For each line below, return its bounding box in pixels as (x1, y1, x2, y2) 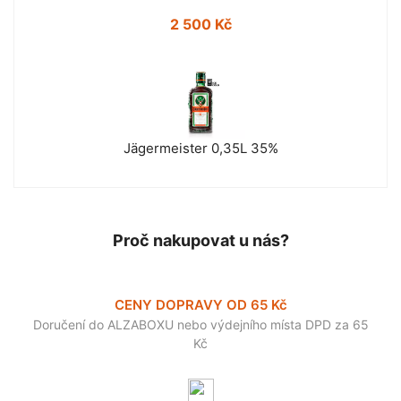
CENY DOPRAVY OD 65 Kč (114, 296, 287, 314)
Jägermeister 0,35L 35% (123, 140, 278, 158)
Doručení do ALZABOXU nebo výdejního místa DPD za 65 (32, 317, 369, 333)
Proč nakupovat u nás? (112, 231, 289, 251)
